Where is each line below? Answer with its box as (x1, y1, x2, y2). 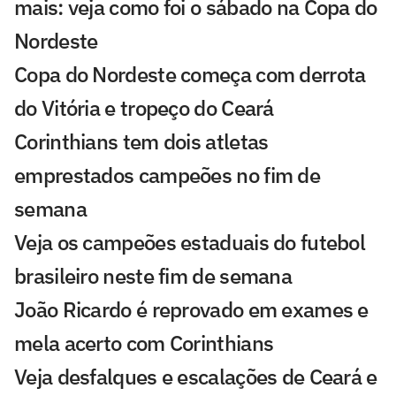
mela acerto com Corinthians (14, 329, 274, 358)
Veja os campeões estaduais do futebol (14, 228, 366, 257)
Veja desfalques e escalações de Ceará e (14, 362, 377, 392)
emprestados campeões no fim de (14, 161, 320, 190)
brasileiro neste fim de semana (14, 262, 292, 291)
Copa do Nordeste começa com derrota (14, 60, 366, 89)
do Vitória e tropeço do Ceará (14, 94, 274, 123)
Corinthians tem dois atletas (14, 127, 269, 156)
